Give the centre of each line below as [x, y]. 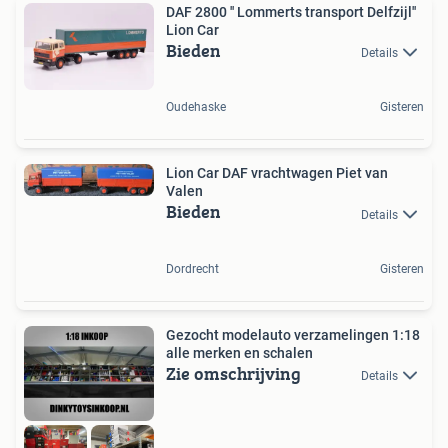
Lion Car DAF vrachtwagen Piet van [277, 173]
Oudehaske [196, 107]
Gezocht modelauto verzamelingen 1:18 [293, 334]
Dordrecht [192, 268]
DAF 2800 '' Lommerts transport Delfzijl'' [198, 12]
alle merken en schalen [239, 352]
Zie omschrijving [233, 373]
